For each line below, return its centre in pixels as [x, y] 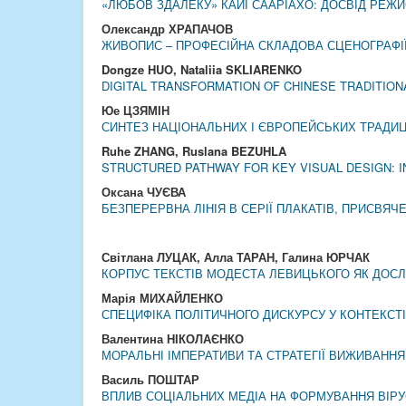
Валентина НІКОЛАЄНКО [173, 338]
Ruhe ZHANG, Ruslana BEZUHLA [194, 151]
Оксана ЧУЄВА [144, 192]
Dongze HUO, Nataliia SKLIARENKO [202, 69]
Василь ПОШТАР [150, 379]
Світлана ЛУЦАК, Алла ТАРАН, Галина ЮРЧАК [236, 257]
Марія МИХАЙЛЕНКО [162, 298]
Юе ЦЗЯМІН [135, 110]
